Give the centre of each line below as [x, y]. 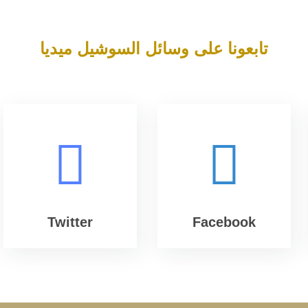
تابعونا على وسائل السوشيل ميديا [154, 49]
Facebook [224, 222]
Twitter [70, 222]
